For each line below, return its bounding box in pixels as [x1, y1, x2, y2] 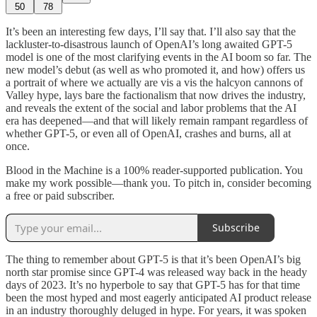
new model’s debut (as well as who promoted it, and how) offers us [6, 63, 305, 76]
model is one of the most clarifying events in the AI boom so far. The [6, 50, 311, 63]
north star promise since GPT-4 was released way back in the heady [6, 265, 307, 278]
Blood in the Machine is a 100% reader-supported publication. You [6, 163, 303, 176]
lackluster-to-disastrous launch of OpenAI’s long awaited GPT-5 [6, 38, 292, 50]
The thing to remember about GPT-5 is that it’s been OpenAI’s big [6, 253, 301, 265]
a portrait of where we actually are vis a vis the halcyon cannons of [6, 76, 303, 88]
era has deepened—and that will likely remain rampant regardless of [6, 114, 308, 127]
